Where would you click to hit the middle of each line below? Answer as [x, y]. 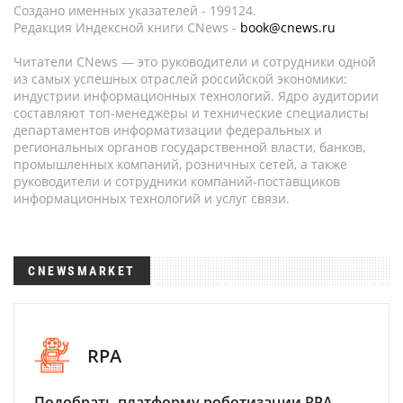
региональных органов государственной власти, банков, [189, 147]
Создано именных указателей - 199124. [135, 10]
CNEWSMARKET [82, 271]
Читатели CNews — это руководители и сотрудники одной [195, 62]
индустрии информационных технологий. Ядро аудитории [196, 96]
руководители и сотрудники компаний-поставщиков [177, 181]
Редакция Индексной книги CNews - [127, 27]
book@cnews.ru [288, 27]
